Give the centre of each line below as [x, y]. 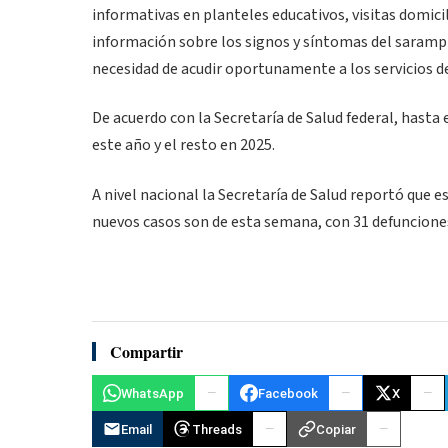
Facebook [288, 393]
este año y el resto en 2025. [183, 145]
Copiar [336, 429]
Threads [217, 429]
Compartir [146, 352]
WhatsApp [152, 393]
